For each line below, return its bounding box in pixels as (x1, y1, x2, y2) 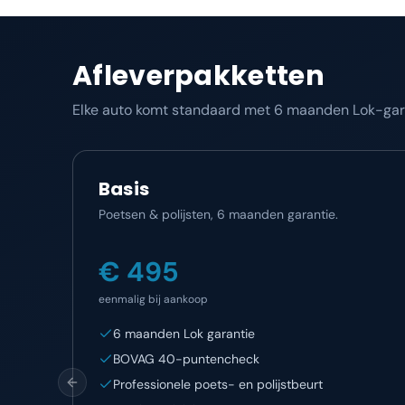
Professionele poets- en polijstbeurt (113, 376, 323, 392)
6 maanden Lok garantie (113, 325, 255, 342)
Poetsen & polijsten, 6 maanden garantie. (99, 206, 338, 222)
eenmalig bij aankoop (99, 292, 208, 306)
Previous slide (71, 381, 154, 399)
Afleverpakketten (72, 57, 325, 95)
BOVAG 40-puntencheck (113, 351, 259, 367)
